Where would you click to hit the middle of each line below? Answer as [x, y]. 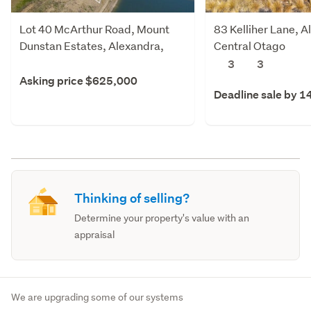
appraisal [95, 234]
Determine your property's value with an [162, 218]
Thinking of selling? [132, 198]
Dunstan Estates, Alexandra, [92, 45]
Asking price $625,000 [78, 81]
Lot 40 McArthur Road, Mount [94, 28]
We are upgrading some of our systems [97, 297]
